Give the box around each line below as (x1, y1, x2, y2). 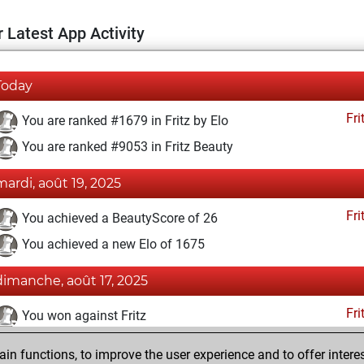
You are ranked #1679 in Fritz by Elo (19, 113, 228, 129)
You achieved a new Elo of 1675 (19, 236, 205, 253)
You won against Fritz (19, 308, 146, 324)
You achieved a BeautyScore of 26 (19, 210, 218, 227)
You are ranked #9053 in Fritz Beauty (19, 139, 233, 155)
